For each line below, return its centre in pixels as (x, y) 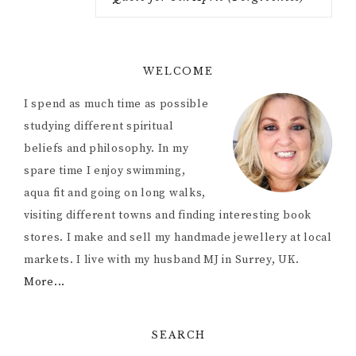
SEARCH (178, 335)
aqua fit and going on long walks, (115, 193)
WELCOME (178, 72)
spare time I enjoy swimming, (105, 171)
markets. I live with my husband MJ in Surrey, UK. (162, 260)
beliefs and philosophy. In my (106, 149)
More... (44, 282)
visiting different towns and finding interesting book (168, 216)
